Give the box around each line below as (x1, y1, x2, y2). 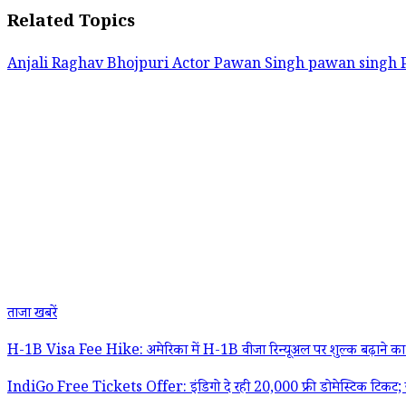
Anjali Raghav (7, 53, 107, 77)
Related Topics (7, 10, 135, 37)
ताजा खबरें (7, 303, 57, 326)
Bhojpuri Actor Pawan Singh (107, 53, 308, 77)
